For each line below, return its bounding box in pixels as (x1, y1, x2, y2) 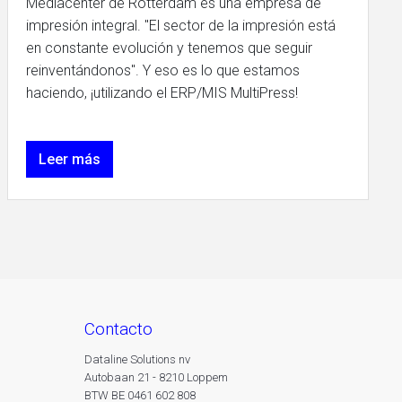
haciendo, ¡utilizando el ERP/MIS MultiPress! (25, 84, 298, 101)
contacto (94, 318, 153, 339)
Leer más (38, 151, 100, 168)
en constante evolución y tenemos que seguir (25, 39, 312, 57)
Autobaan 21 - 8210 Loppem (83, 371, 228, 385)
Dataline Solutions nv (83, 353, 190, 367)
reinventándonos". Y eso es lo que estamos (25, 62, 300, 79)
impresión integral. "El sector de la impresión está (25, 17, 336, 34)
